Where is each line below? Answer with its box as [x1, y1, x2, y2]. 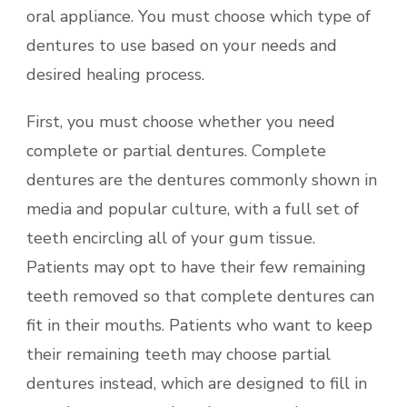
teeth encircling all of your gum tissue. [26, 226, 315, 249]
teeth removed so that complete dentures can [26, 284, 374, 307]
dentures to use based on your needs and [26, 34, 337, 56]
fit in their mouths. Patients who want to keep [26, 313, 372, 336]
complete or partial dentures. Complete [26, 139, 326, 162]
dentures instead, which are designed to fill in [26, 372, 367, 394]
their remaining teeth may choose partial [26, 342, 331, 365]
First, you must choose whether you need [26, 110, 335, 133]
